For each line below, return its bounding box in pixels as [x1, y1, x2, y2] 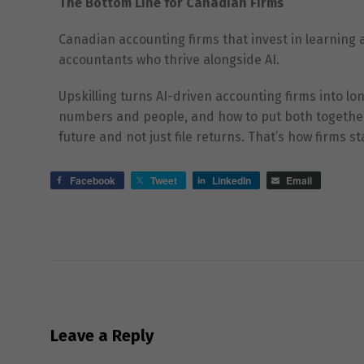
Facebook [70, 172, 115, 188]
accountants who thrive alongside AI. [58, 51, 279, 67]
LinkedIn [212, 172, 251, 188]
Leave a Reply [50, 325, 154, 345]
